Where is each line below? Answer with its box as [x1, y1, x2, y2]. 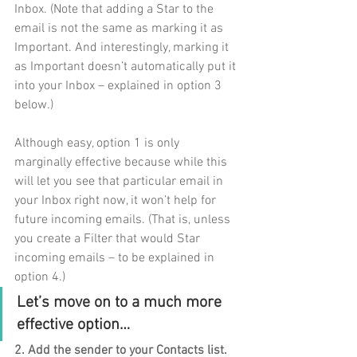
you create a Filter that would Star [14, 230, 203, 247]
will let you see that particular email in [14, 173, 226, 190]
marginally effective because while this [14, 154, 230, 171]
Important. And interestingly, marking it [14, 39, 232, 56]
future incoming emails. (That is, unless [14, 211, 233, 228]
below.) [14, 96, 60, 113]
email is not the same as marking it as [14, 20, 226, 37]
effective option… [17, 315, 130, 335]
